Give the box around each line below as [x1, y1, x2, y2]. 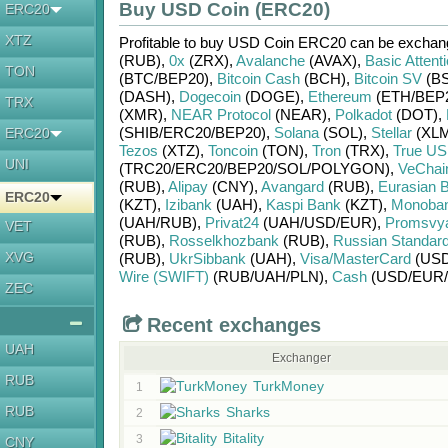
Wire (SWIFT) [118, 268, 209, 285]
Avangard [260, 178, 324, 195]
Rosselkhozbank [168, 232, 279, 249]
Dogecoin [178, 88, 241, 105]
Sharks [225, 404, 270, 420]
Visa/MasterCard [299, 250, 411, 267]
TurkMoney [252, 378, 324, 394]
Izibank [164, 196, 212, 213]
